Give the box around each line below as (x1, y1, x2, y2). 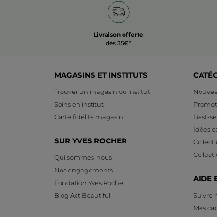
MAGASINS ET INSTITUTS (54, 70, 148, 80)
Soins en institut (54, 100, 104, 108)
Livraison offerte (93, 31, 143, 39)
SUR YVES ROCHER (54, 136, 127, 146)
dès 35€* (106, 39, 131, 47)
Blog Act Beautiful (54, 191, 110, 200)
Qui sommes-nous (54, 154, 112, 162)
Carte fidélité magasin (54, 113, 123, 121)
